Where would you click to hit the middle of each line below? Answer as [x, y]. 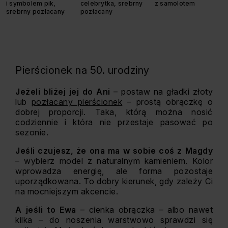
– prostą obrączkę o [168, 102]
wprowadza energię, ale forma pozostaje [114, 171]
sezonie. [32, 132]
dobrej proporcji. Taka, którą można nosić [114, 112]
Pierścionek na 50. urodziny [82, 70]
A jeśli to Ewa [46, 210]
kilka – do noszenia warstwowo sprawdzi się [114, 220]
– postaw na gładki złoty [163, 92]
